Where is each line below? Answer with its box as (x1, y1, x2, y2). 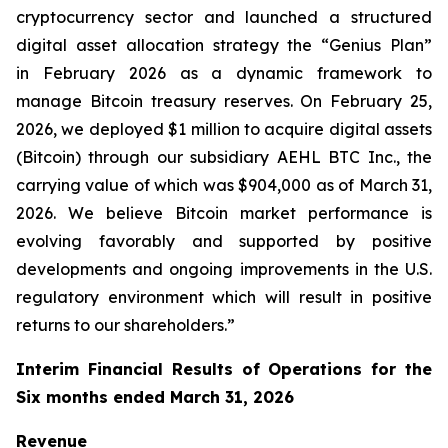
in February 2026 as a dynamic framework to (16, 63, 432, 83)
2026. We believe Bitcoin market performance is (16, 203, 432, 223)
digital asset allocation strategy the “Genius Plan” (16, 35, 432, 55)
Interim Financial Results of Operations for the (16, 359, 432, 379)
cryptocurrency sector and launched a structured (16, 7, 432, 27)
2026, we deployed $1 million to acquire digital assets (16, 119, 432, 139)
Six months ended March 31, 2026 (16, 387, 294, 407)
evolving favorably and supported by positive (16, 231, 432, 251)
